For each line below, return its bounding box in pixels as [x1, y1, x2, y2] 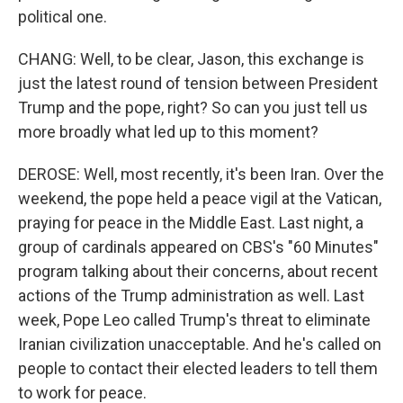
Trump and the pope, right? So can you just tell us [18, 98, 368, 118]
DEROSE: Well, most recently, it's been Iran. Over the [18, 165, 384, 184]
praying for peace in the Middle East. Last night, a [18, 213, 363, 233]
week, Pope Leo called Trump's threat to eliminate [18, 310, 371, 330]
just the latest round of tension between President [18, 74, 378, 94]
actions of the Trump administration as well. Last [18, 286, 364, 306]
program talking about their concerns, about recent [18, 262, 378, 282]
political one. [18, 7, 107, 27]
